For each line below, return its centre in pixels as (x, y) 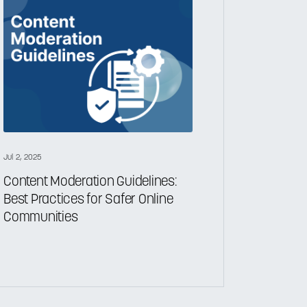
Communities (41, 218)
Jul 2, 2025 (23, 158)
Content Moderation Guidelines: (90, 182)
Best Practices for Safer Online (88, 200)
